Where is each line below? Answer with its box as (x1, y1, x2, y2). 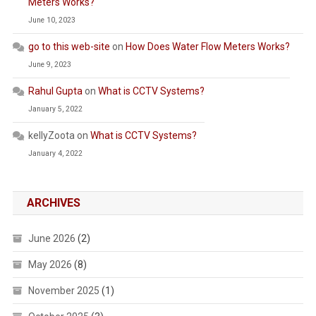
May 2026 (28, 259, 72, 271)
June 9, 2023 (28, 60, 71, 70)
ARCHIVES (26, 196, 80, 210)
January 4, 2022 (28, 149, 83, 159)
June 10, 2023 (28, 16, 75, 25)
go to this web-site (28, 41, 110, 53)
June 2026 (28, 233, 75, 245)
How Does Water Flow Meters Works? (125, 41, 290, 53)
